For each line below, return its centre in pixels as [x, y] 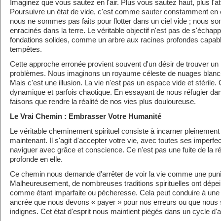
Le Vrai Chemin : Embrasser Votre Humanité [86, 116]
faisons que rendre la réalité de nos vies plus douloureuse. [103, 102]
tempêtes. [26, 49]
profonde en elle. [36, 159]
